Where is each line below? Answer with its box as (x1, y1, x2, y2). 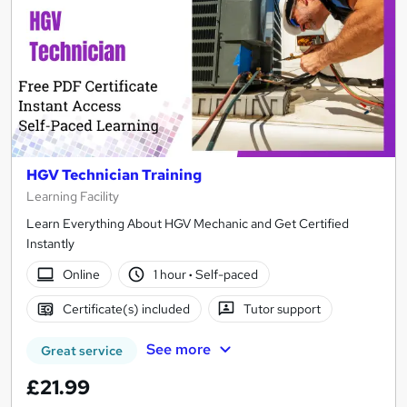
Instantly (26, 235, 74, 253)
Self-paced (193, 266, 259, 283)
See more (145, 340, 211, 360)
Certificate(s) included (62, 301, 190, 318)
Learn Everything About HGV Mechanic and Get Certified (26, 215, 349, 233)
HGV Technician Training (26, 165, 202, 185)
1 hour (154, 266, 190, 283)
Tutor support (243, 301, 322, 318)
